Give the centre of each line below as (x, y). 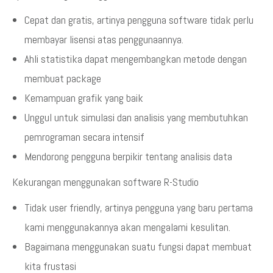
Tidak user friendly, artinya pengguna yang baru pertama (139, 207)
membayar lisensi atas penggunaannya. (104, 39)
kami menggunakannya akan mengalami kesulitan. (127, 227)
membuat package (63, 78)
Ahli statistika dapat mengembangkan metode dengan (136, 59)
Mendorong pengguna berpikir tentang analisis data (128, 156)
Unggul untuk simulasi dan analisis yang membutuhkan (136, 117)
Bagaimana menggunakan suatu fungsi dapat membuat (138, 246)
